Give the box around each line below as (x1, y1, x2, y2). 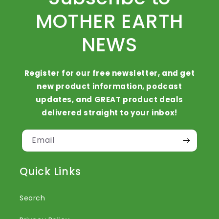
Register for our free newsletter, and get (24, 68, 195, 79)
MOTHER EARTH (35, 8, 184, 35)
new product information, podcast (37, 81, 182, 92)
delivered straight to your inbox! (42, 108, 177, 118)
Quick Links (20, 164, 81, 179)
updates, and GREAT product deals (35, 94, 184, 105)
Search (20, 193, 45, 203)
